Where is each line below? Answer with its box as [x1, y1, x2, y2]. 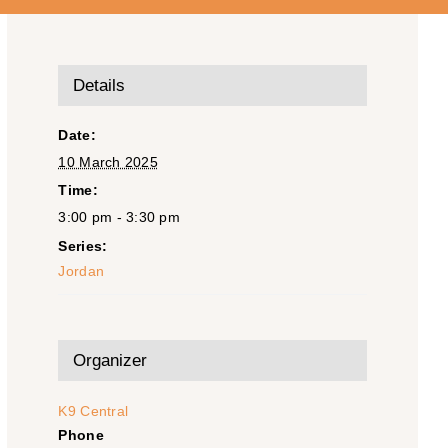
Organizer [73, 351, 148, 371]
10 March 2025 [58, 154, 158, 171]
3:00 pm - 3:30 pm [58, 209, 180, 226]
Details [73, 76, 126, 96]
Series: [58, 238, 108, 255]
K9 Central [58, 403, 129, 420]
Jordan [58, 263, 105, 280]
